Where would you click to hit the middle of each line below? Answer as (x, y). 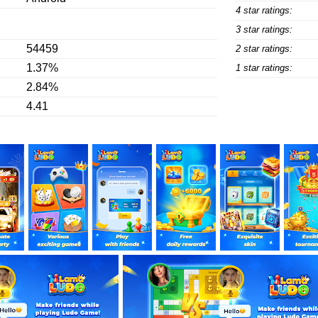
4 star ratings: (264, 10)
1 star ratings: (264, 68)
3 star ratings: (264, 29)
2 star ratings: (264, 49)
